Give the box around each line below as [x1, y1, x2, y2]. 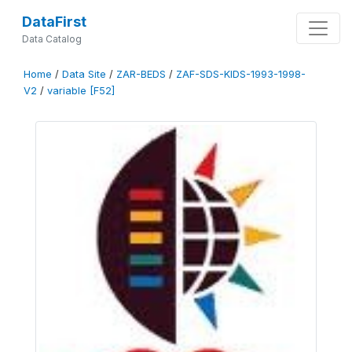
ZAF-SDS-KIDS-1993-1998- [176, 68, 306, 80]
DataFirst [21, 13, 86, 30]
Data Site [62, 68, 106, 80]
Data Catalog [21, 33, 82, 45]
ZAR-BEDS [116, 68, 166, 80]
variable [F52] [47, 85, 115, 97]
